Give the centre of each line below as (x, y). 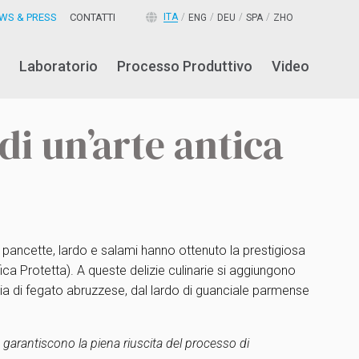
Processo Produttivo (185, 66)
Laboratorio (58, 66)
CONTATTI (93, 17)
